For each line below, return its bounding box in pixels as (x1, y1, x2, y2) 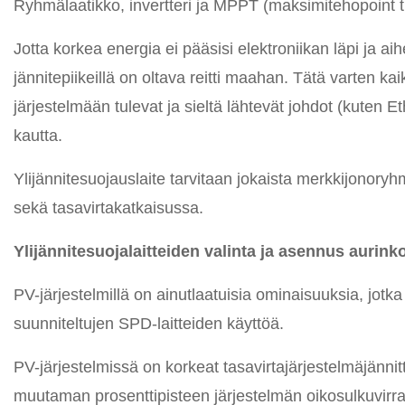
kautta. (14, 127, 62, 145)
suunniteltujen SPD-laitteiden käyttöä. (14, 315, 284, 333)
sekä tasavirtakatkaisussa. (14, 199, 203, 217)
